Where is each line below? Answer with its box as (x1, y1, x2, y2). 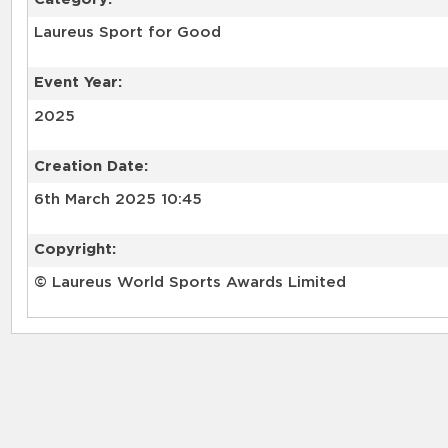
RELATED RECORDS (28, 323, 240, 345)
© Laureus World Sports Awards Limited (33, 275, 346, 291)
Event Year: (33, 75, 122, 91)
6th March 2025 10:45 (33, 192, 202, 208)
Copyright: (33, 242, 116, 258)
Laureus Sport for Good (33, 25, 221, 41)
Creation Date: (33, 158, 148, 174)
